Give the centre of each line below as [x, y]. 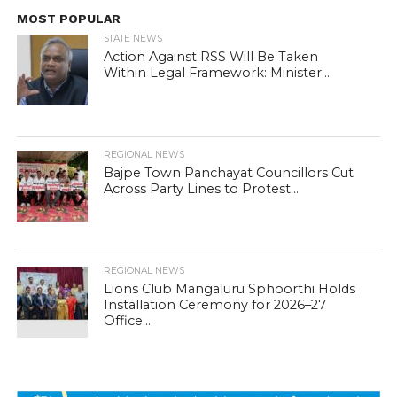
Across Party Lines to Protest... [202, 189]
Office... [128, 321]
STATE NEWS [133, 39]
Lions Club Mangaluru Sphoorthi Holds [230, 289]
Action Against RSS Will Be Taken [211, 57]
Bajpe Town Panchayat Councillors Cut [229, 173]
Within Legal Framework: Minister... [217, 73]
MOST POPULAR [68, 19]
